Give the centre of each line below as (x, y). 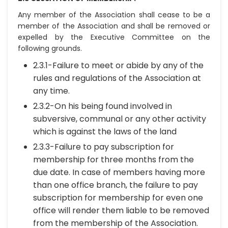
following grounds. (50, 48)
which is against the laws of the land (105, 132)
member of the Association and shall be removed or (114, 26)
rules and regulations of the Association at (117, 78)
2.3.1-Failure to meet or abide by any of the (118, 65)
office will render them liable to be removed (121, 210)
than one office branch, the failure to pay (116, 185)
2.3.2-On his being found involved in (103, 106)
